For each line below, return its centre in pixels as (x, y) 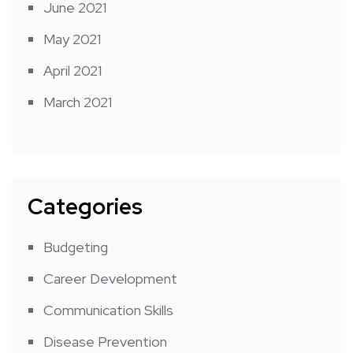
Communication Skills (108, 310)
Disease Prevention (105, 342)
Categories (85, 207)
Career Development (110, 279)
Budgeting (76, 247)
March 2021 (78, 102)
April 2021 (72, 71)
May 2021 (72, 39)
